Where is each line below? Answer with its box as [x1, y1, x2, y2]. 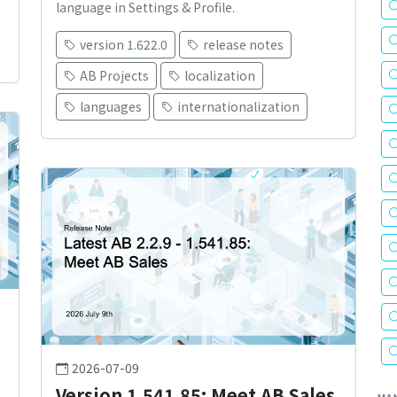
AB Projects [80, 66, 149, 85]
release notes [203, 35, 284, 54]
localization [184, 66, 255, 85]
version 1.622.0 [80, 35, 167, 54]
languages [80, 97, 142, 116]
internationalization [177, 97, 300, 116]
